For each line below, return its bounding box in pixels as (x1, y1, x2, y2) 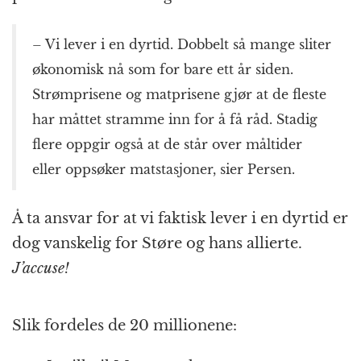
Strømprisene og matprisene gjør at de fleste (32, 86, 326, 103)
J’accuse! (12, 259, 69, 278)
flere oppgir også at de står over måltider (32, 136, 302, 153)
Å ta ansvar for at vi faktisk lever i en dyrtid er (12, 210, 348, 228)
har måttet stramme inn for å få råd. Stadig (32, 111, 317, 128)
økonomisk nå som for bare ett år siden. (32, 61, 293, 78)
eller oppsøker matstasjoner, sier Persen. (32, 161, 295, 178)
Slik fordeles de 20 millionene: (12, 317, 237, 335)
